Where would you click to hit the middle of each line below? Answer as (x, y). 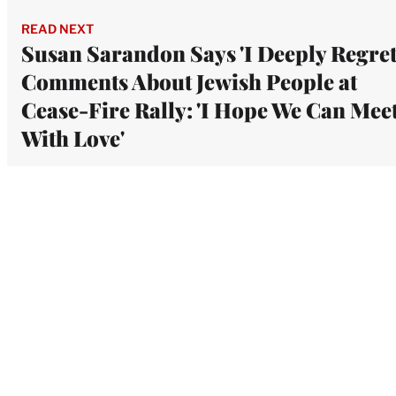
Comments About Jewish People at (189, 81)
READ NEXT (57, 28)
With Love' (73, 137)
